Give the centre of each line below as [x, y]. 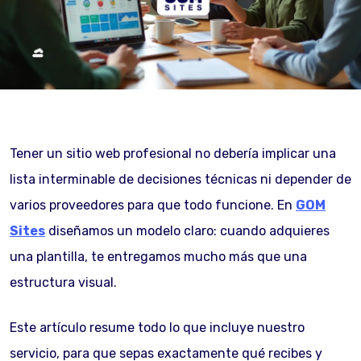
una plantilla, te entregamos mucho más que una [158, 257]
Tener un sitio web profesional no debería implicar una [173, 154]
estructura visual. [63, 282]
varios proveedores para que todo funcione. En [153, 205]
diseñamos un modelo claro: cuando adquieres [187, 231]
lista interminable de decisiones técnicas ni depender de [180, 179]
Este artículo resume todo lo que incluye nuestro [157, 328]
